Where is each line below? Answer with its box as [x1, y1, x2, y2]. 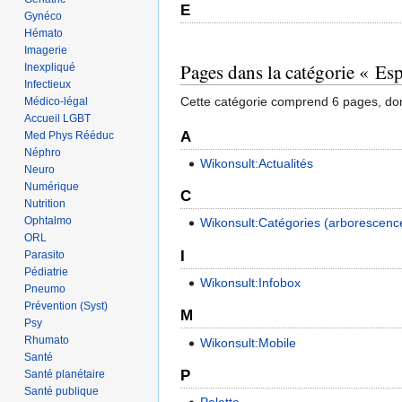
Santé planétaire [24, 367, 106, 380]
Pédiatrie [24, 265, 69, 278]
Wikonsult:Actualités [200, 155, 314, 170]
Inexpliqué [24, 60, 76, 74]
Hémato [24, 26, 64, 39]
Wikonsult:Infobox [200, 275, 301, 291]
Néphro [24, 145, 62, 159]
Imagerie [24, 43, 68, 57]
